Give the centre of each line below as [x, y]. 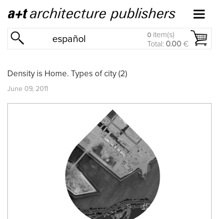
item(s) [163, 35]
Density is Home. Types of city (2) [67, 74]
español [69, 39]
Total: [156, 44]
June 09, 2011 [28, 89]
